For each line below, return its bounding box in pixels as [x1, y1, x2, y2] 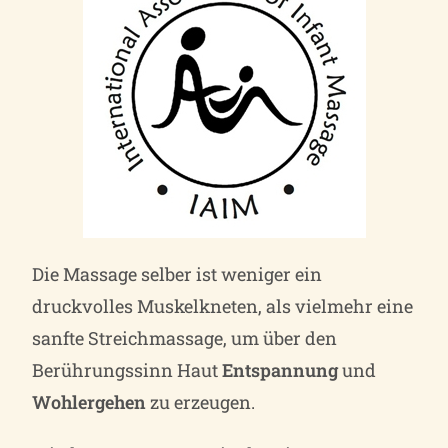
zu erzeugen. [146, 389, 256, 414]
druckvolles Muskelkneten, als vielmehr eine [32, 293, 414, 318]
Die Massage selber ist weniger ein [32, 261, 323, 286]
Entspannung [222, 357, 339, 382]
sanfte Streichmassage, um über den [32, 325, 338, 350]
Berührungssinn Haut [32, 357, 223, 382]
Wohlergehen [32, 389, 147, 414]
